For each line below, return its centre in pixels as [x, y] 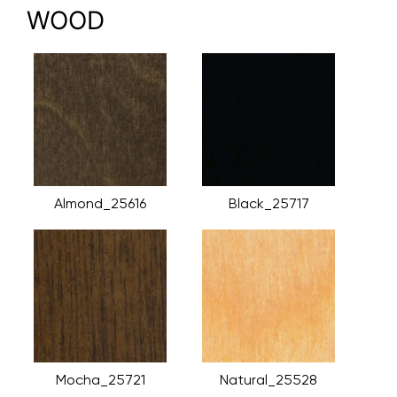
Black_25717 [269, 203]
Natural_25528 [269, 379]
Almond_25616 [101, 203]
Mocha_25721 [100, 379]
